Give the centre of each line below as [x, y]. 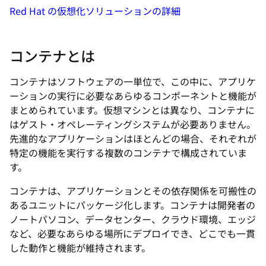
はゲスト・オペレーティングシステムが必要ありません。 [133, 124]
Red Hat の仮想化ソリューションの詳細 [95, 11]
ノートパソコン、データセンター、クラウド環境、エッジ [133, 219]
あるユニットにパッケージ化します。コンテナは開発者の [132, 205]
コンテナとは [52, 56]
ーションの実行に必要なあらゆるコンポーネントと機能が [133, 96]
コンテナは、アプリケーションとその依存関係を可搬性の [133, 191]
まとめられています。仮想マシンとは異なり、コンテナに [132, 110]
